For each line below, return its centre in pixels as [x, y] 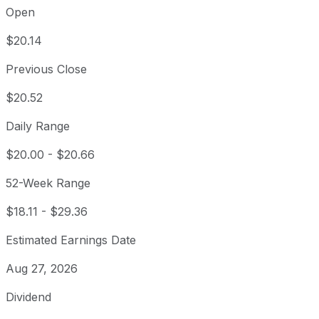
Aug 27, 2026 [42, 269]
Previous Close [46, 69]
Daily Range [38, 126]
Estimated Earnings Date [71, 240]
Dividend [28, 297]
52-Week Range [48, 183]
